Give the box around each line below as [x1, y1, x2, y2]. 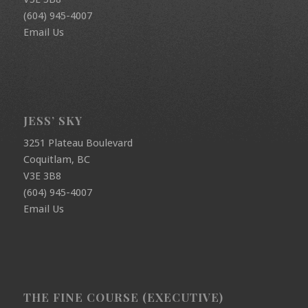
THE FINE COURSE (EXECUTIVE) [23, 289, 223, 305]
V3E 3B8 [23, 170, 61, 183]
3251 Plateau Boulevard [23, 137, 133, 150]
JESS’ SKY [23, 112, 82, 128]
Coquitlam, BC [23, 153, 90, 166]
